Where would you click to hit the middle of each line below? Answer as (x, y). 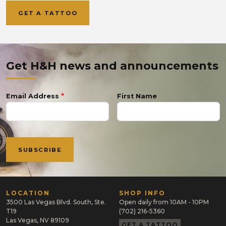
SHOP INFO (142, 193)
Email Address (33, 96)
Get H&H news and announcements (112, 66)
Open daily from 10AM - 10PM (164, 202)
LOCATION (28, 193)
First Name (137, 96)
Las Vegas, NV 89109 (38, 220)
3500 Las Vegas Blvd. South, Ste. (56, 202)
